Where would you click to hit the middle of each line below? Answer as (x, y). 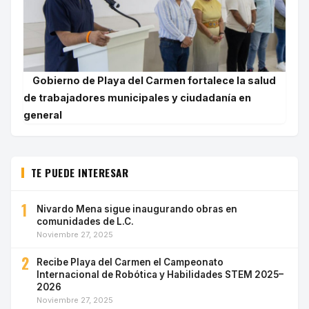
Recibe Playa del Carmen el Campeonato (130, 262)
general (43, 115)
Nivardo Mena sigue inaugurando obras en (137, 209)
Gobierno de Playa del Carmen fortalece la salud (154, 81)
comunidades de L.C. (85, 222)
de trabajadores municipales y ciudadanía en (137, 98)
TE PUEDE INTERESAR (80, 173)
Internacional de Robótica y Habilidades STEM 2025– (160, 275)
